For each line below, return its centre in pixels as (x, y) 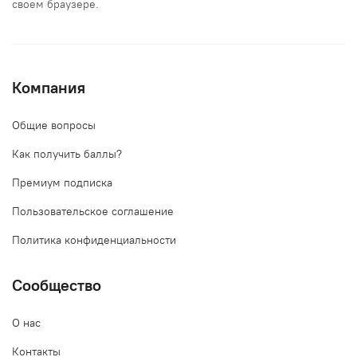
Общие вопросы (54, 125)
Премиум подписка (62, 182)
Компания (49, 87)
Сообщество (57, 285)
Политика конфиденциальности (94, 240)
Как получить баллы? (67, 154)
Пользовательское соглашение (93, 211)
